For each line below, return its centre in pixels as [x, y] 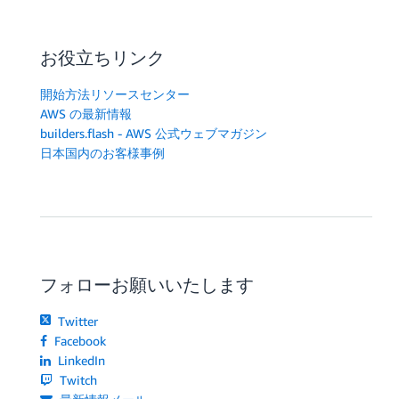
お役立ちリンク [102, 58]
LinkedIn [80, 361]
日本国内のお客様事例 [102, 153]
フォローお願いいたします [147, 285]
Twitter [77, 322]
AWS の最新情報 [86, 114]
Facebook [79, 341]
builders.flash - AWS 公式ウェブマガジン [154, 134]
